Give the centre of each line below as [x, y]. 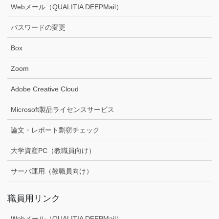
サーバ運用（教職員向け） [52, 171]
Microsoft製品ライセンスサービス [63, 110]
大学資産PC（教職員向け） [53, 151]
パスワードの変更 [38, 28]
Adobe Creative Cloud [45, 89]
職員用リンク [34, 199]
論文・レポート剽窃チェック [55, 130]
